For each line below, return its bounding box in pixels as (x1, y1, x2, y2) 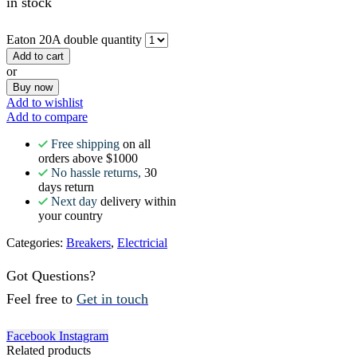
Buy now (13, 80, 53, 93)
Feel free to (6, 291, 76, 308)
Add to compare (6, 109, 88, 124)
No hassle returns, (51, 165, 141, 179)
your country (38, 208, 103, 222)
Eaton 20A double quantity (6, 32, 142, 46)
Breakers (66, 235, 111, 249)
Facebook (6, 328, 56, 343)
